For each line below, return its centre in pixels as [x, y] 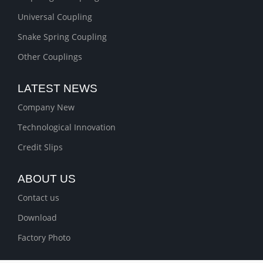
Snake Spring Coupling [62, 37]
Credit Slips [40, 147]
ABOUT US [47, 179]
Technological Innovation [67, 127]
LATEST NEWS [58, 89]
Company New [46, 107]
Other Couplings [50, 57]
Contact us [38, 198]
